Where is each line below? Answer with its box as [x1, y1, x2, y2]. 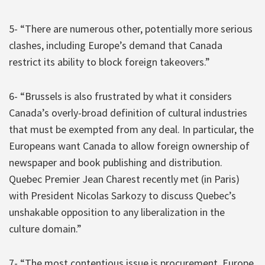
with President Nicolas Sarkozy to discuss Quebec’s [9, 188, 236, 202]
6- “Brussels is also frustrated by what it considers [9, 89, 232, 103]
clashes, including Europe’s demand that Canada [9, 38, 222, 52]
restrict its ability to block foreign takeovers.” [9, 54, 210, 69]
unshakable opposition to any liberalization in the [9, 205, 225, 219]
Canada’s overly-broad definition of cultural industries [9, 105, 247, 119]
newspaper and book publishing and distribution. [9, 155, 222, 169]
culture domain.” [9, 221, 82, 235]
